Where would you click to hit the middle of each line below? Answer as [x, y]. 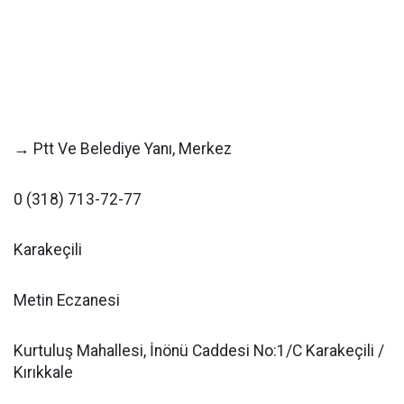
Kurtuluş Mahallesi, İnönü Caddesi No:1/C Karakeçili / [199, 351]
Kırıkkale [43, 372]
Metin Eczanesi [67, 300]
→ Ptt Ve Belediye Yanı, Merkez [123, 149]
